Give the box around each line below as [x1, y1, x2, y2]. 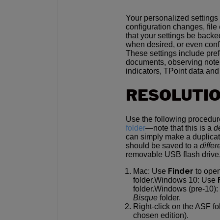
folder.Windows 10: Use [133, 176, 218, 184]
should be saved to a [126, 141, 200, 150]
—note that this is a [145, 124, 214, 132]
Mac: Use [133, 167, 168, 175]
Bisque [133, 193, 158, 202]
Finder [168, 166, 193, 176]
